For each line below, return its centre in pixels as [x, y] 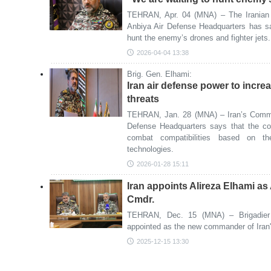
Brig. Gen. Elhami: [159, 74]
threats [143, 99]
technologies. [150, 149]
